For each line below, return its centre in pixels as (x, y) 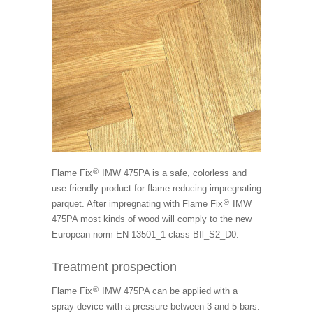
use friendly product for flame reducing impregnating (156, 188)
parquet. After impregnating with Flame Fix (137, 204)
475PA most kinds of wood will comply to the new (152, 219)
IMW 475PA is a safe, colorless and (173, 173)
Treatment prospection (114, 267)
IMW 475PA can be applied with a (169, 291)
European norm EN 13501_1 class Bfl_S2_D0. (145, 234)
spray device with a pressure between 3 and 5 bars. (156, 306)
